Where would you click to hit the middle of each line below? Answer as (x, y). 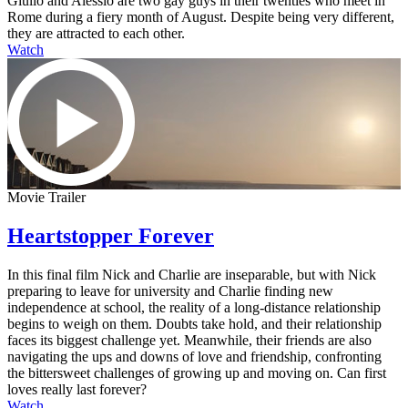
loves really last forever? (77, 389)
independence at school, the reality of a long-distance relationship (194, 307)
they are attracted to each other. (96, 34)
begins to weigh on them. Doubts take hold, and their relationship (194, 324)
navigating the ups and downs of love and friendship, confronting (194, 357)
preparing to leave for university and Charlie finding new (170, 291)
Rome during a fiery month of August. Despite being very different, (201, 17)
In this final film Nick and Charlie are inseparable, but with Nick (192, 275)
